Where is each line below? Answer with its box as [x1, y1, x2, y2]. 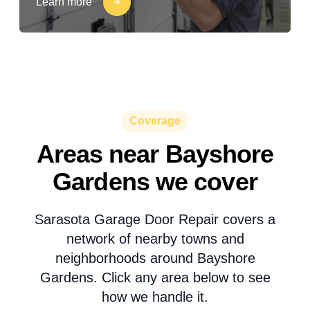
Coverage [129, 115, 181, 127]
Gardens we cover [53, 167, 257, 196]
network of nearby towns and [66, 231, 244, 246]
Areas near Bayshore [36, 140, 274, 168]
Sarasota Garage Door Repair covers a [35, 212, 275, 227]
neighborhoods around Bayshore [55, 250, 255, 266]
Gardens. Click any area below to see [39, 270, 271, 285]
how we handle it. [102, 289, 208, 304]
